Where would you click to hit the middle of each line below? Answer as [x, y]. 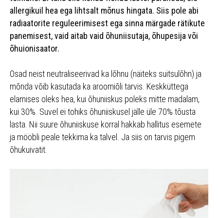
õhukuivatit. [28, 150]
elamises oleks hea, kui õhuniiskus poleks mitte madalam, [105, 99]
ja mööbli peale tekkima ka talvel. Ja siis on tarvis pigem [102, 137]
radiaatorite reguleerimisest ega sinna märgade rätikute [107, 23]
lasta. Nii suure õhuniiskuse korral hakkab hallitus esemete [106, 125]
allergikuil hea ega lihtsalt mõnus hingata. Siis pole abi [104, 11]
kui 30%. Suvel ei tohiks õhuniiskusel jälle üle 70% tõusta [103, 112]
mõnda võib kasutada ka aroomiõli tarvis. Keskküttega [99, 87]
